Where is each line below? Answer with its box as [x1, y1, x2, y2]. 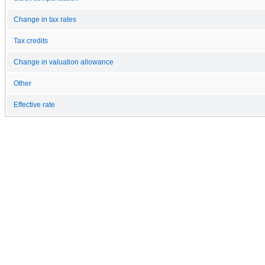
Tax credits [14, 37, 48, 44]
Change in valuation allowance [14, 58, 114, 66]
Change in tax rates [14, 15, 76, 23]
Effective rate [14, 101, 55, 108]
